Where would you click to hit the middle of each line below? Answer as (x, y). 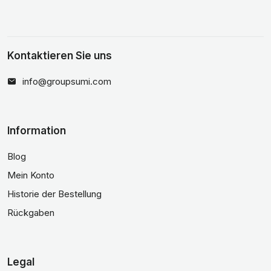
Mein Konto (31, 175)
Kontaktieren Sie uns (60, 56)
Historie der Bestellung (54, 194)
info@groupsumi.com (67, 81)
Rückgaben (31, 213)
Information (37, 131)
